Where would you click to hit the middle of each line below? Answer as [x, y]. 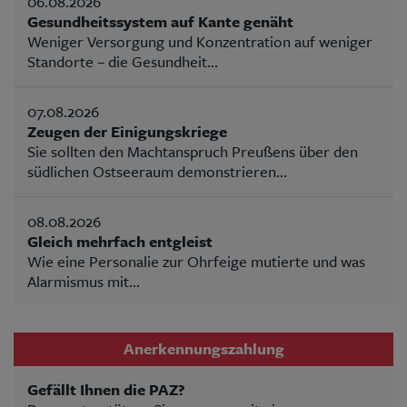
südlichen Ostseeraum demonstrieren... [157, 171]
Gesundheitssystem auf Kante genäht [160, 21]
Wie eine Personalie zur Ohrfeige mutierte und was [196, 261]
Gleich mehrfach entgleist [120, 241]
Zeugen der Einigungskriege [127, 131]
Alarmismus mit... [84, 281]
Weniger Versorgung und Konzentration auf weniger [200, 41]
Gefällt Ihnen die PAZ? [106, 389]
